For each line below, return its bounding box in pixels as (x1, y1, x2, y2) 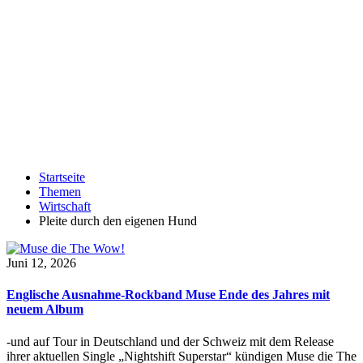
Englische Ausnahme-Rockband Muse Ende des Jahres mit (6, 288, 330, 302)
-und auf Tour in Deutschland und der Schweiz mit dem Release (6, 334, 334, 348)
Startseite (39, 170, 85, 184)
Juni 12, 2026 (6, 256, 76, 270)
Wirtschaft (39, 199, 91, 213)
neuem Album (6, 302, 83, 317)
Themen (39, 185, 81, 199)
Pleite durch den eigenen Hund (39, 214, 197, 228)
